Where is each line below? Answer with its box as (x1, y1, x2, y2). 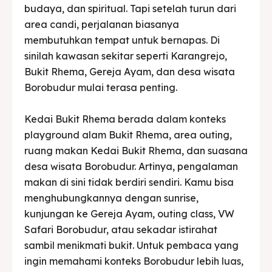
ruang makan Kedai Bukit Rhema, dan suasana (24, 144, 248, 157)
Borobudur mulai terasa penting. (24, 81, 177, 93)
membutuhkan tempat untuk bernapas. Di (24, 33, 220, 46)
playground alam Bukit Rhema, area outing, (24, 128, 232, 141)
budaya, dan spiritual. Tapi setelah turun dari (24, 2, 236, 15)
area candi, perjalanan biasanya (24, 18, 179, 30)
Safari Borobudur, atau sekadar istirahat (24, 223, 217, 236)
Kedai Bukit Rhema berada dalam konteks (24, 112, 226, 125)
